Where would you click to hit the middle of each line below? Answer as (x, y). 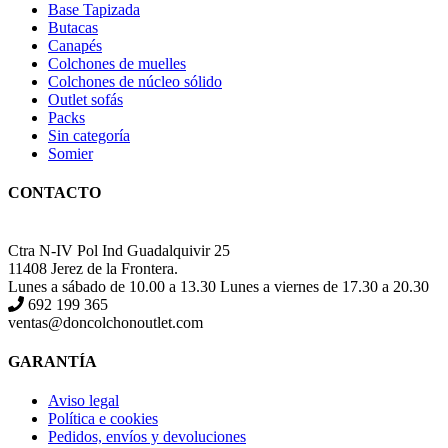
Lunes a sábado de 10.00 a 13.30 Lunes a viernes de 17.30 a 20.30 (218, 286)
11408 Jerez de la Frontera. (93, 268)
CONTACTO (54, 193)
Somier (70, 154)
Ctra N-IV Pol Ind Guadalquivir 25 (119, 250)
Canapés (75, 46)
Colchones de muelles (117, 64)
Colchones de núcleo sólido (135, 82)
